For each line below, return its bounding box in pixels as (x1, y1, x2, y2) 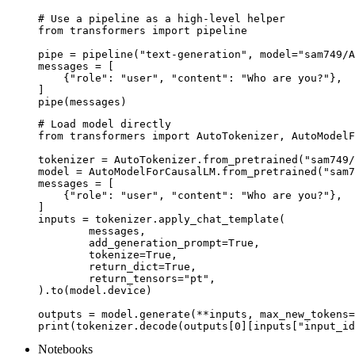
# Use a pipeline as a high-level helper (38, 13, 285, 25)
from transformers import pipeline (38, 25, 247, 37)
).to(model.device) (38, 284, 152, 297)
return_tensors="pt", (38, 273, 89, 285)
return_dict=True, (38, 261, 89, 273)
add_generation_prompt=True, (38, 237, 89, 250)
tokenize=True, (38, 249, 89, 261)
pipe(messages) (38, 96, 127, 109)
